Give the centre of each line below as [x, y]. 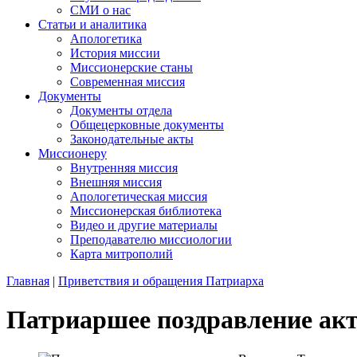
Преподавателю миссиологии [151, 239]
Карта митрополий [122, 254]
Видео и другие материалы [144, 225]
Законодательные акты [132, 139]
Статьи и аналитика [92, 24]
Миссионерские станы [131, 67]
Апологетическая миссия [139, 196]
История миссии [115, 53]
